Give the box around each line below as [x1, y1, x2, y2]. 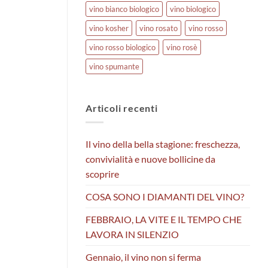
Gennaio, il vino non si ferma [86, 251, 203, 263]
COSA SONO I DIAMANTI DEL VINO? [86, 191, 244, 203]
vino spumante [89, 61, 139, 71]
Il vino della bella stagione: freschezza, [86, 138, 240, 150]
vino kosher [89, 23, 129, 33]
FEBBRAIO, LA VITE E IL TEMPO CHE [86, 214, 242, 226]
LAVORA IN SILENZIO [86, 229, 179, 240]
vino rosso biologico [89, 42, 156, 52]
